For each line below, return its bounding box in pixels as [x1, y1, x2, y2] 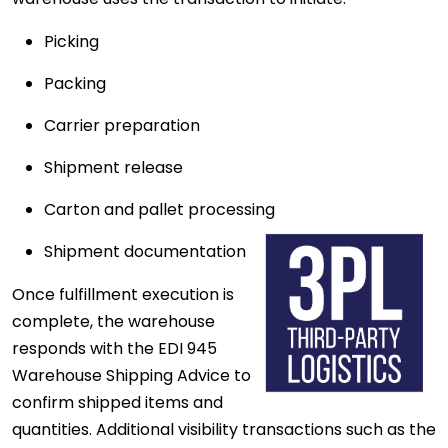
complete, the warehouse [12, 310, 215, 334]
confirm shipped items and [12, 391, 223, 415]
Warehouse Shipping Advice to [12, 364, 251, 388]
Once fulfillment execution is [12, 283, 234, 307]
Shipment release [44, 156, 183, 180]
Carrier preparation [44, 114, 200, 138]
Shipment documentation [44, 240, 254, 264]
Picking [44, 30, 99, 54]
